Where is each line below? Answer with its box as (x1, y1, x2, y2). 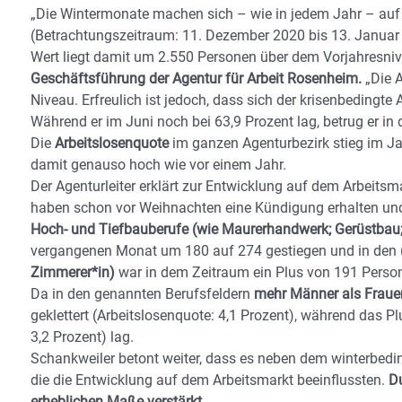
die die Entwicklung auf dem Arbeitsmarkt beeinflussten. (31, 371, 389, 389)
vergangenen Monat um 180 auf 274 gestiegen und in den (31, 242, 397, 259)
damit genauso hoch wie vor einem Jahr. (31, 156, 286, 173)
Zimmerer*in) (31, 264, 115, 281)
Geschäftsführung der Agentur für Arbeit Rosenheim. (31, 70, 362, 87)
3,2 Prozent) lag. (31, 328, 134, 345)
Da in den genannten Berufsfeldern (31, 285, 254, 302)
